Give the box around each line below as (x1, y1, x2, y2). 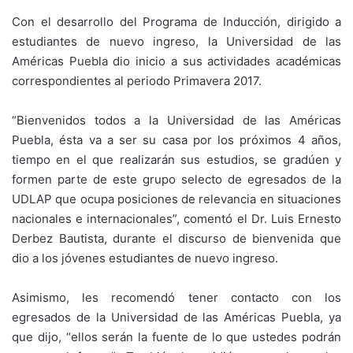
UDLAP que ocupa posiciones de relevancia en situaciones (12, 191, 341, 206)
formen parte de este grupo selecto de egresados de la (12, 172, 341, 187)
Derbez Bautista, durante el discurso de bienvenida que (12, 231, 341, 246)
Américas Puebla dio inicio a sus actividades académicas (12, 54, 341, 69)
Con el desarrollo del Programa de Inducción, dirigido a (12, 14, 341, 29)
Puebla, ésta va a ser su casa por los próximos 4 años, (12, 132, 341, 147)
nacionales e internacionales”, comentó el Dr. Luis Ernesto (12, 211, 341, 226)
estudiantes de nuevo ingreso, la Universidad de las (12, 34, 341, 49)
